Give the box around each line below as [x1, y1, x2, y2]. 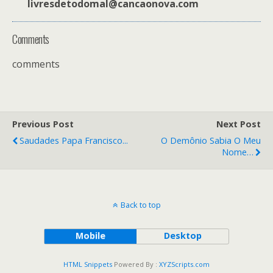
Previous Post [12, 118, 74, 130]
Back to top [120, 199, 161, 210]
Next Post [216, 118, 261, 130]
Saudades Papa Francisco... [19, 135, 128, 146]
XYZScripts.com [159, 260, 210, 269]
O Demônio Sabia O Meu [161, 135, 261, 146]
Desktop [163, 230, 202, 241]
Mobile [75, 230, 105, 241]
